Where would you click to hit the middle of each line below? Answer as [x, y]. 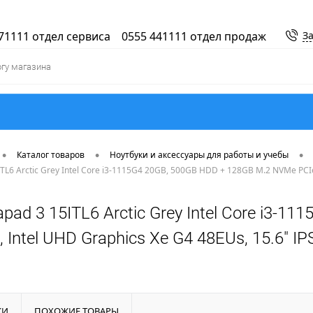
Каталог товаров [51, 155]
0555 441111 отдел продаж [194, 37]
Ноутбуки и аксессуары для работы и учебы [199, 155]
